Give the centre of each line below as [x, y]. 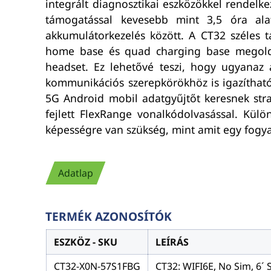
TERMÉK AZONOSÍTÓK [109, 217]
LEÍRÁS [172, 242]
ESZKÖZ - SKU [85, 242]
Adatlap [76, 173]
